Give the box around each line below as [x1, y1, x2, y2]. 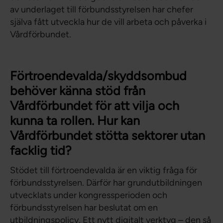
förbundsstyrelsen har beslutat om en [10, 202, 158, 214]
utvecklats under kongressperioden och [10, 190, 167, 201]
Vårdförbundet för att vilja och [10, 98, 179, 113]
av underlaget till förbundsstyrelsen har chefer [10, 4, 193, 15]
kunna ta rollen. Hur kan [10, 113, 140, 128]
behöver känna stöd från [10, 83, 145, 99]
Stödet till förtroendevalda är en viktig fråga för [10, 165, 197, 176]
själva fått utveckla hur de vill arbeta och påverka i [10, 16, 207, 28]
